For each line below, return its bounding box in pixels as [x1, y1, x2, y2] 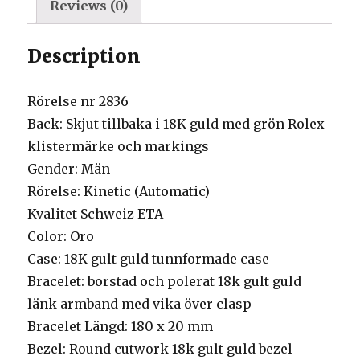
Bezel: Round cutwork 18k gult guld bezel [27, 341, 293, 358]
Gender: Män [27, 161, 111, 178]
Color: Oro [27, 228, 95, 245]
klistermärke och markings [27, 138, 210, 155]
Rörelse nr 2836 [27, 93, 129, 110]
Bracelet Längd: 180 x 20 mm [27, 318, 214, 335]
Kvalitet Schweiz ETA [27, 206, 164, 223]
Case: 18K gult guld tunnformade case [27, 251, 270, 268]
